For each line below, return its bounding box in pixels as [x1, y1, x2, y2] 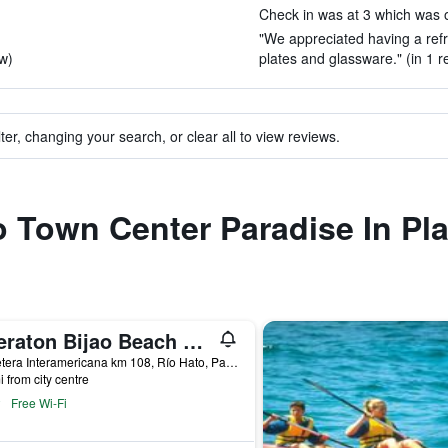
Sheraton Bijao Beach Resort [182, 326, 203, 355]
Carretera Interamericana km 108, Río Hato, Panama [225, 353, 238, 370]
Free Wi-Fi [10, 394, 67, 411]
